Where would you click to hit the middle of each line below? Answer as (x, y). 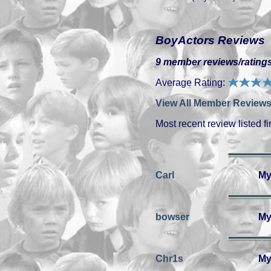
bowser (172, 217)
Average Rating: (191, 83)
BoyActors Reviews (210, 40)
